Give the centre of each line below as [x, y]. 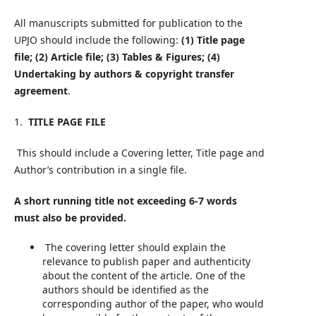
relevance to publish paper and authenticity [146, 262]
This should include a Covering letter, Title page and [140, 153]
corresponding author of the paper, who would [153, 304]
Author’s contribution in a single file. [100, 170]
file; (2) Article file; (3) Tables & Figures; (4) [117, 57]
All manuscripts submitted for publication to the [128, 23]
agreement [41, 91]
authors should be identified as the [125, 290]
